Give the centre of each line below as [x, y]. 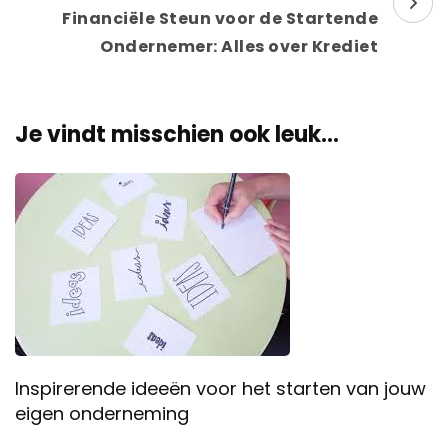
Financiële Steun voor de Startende [220, 18]
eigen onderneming [102, 413]
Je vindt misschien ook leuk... [177, 134]
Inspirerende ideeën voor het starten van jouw [220, 388]
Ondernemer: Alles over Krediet [239, 46]
